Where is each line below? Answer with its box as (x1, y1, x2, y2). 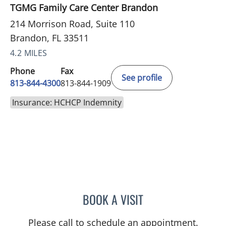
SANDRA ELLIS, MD (143, 191, 204, 205)
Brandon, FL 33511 (10, 32, 89, 44)
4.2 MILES (10, 47, 47, 59)
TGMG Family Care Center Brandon (10, 2, 158, 14)
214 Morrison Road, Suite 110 (10, 18, 135, 30)
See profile (122, 72, 162, 84)
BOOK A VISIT (83, 190, 143, 209)
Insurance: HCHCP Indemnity (12, 97, 122, 108)
